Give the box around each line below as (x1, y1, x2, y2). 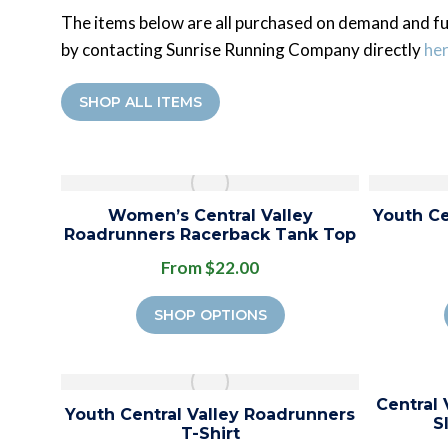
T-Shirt (180, 424, 240, 444)
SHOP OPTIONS (153, 306, 267, 325)
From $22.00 (161, 257, 259, 279)
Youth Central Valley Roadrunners (65, 405, 355, 425)
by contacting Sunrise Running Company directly (61, 39, 424, 61)
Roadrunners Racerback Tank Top (64, 225, 356, 245)
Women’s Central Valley (107, 206, 313, 226)
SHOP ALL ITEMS (79, 93, 202, 112)
